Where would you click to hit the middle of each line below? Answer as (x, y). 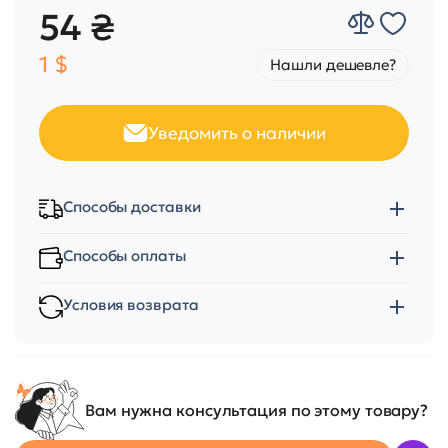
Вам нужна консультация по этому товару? (257, 409)
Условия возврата (131, 304)
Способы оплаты (124, 255)
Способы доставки (132, 206)
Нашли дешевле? (333, 64)
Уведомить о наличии (236, 133)
